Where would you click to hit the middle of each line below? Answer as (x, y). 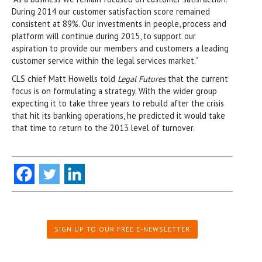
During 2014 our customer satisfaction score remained (111, 11)
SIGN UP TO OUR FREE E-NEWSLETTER (122, 229)
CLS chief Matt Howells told (65, 78)
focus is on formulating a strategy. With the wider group (114, 91)
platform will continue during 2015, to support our (104, 36)
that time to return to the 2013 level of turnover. (103, 127)
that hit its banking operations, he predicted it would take (118, 115)
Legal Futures (142, 78)
